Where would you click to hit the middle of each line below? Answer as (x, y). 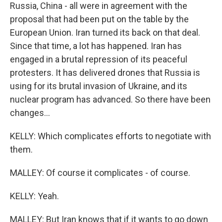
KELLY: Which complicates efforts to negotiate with (111, 136)
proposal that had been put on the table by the (99, 19)
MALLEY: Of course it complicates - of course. (100, 173)
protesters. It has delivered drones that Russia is (105, 73)
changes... (30, 113)
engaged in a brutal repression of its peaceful (99, 59)
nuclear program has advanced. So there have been (110, 100)
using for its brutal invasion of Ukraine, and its (99, 86)
